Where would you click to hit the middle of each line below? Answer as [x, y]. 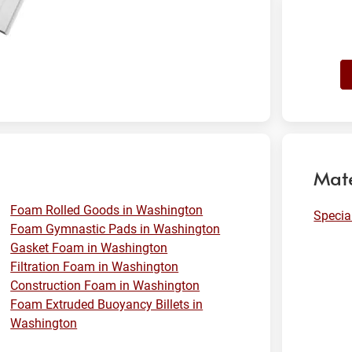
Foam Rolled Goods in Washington [107, 210]
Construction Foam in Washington [105, 286]
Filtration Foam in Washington [95, 267]
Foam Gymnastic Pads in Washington [115, 229]
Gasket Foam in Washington [89, 248]
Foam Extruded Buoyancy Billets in [107, 304]
